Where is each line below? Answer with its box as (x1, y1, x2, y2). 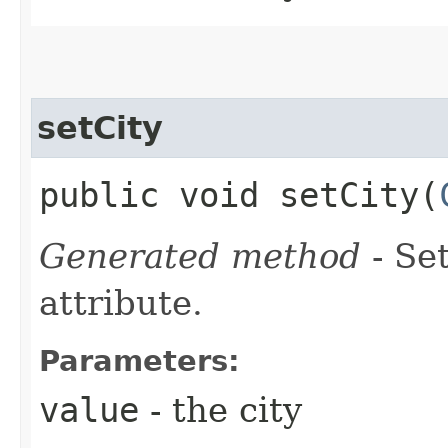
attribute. (39, 282, 203, 323)
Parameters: (39, 343, 240, 378)
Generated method (39, 235, 361, 276)
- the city (139, 389, 302, 430)
